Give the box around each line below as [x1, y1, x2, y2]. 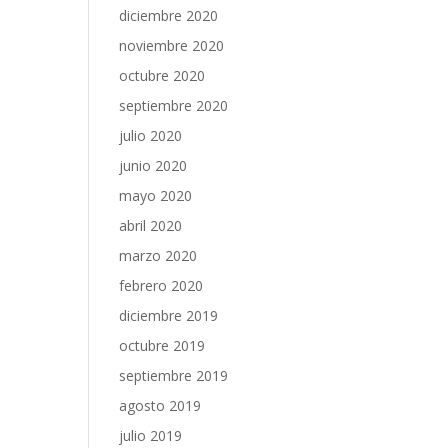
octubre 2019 [119, 336, 206, 355]
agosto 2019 [119, 396, 202, 415]
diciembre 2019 [119, 306, 219, 325]
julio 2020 [119, 126, 183, 145]
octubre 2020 [119, 66, 206, 85]
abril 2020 [119, 216, 183, 235]
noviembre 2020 [119, 36, 225, 55]
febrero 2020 [119, 276, 204, 295]
